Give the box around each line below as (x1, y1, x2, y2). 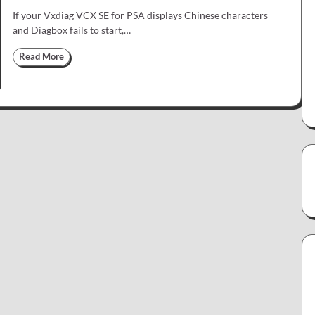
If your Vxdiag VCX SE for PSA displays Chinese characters (13, 9, 268, 22)
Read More (19, 51, 64, 63)
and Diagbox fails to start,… (13, 24, 131, 37)
